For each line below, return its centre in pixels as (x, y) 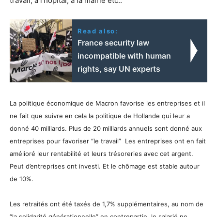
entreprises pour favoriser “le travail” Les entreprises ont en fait (108, 141)
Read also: (98, 31)
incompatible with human (124, 55)
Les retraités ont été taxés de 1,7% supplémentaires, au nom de (107, 204)
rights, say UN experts (119, 69)
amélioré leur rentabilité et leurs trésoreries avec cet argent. (101, 153)
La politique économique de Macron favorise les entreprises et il (107, 103)
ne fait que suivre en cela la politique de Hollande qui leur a (100, 116)
